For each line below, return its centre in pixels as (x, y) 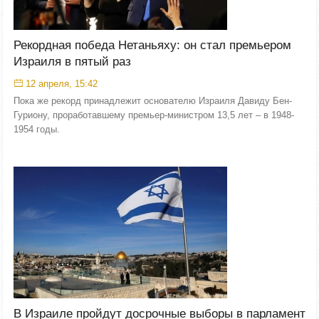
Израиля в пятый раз (72, 61)
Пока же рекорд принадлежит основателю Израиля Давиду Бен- (153, 100)
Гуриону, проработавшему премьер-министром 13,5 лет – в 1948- (154, 115)
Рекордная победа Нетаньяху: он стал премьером (152, 45)
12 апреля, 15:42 (62, 83)
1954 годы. (37, 129)
